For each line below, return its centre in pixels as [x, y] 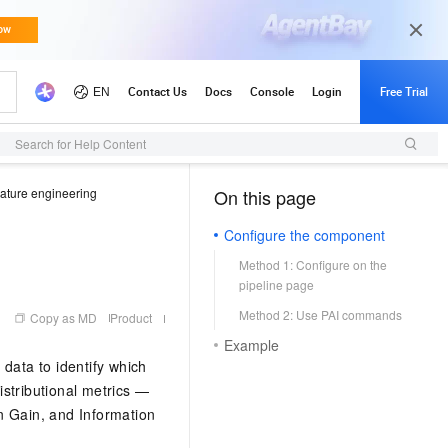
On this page [265, 197]
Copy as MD [63, 317]
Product [131, 317]
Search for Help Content [80, 143]
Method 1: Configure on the [313, 264]
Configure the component [304, 235]
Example [251, 345]
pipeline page [276, 284]
